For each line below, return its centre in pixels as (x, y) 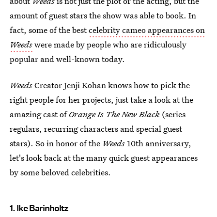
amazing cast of (39, 114)
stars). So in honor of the (56, 143)
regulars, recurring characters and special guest (96, 129)
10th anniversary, (158, 143)
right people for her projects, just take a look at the (101, 100)
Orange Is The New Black (114, 114)
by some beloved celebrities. (60, 172)
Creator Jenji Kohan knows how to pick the (112, 85)
